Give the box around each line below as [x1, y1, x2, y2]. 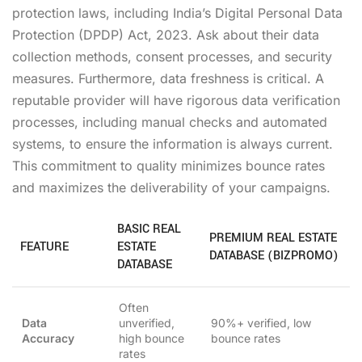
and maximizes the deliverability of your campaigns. [12, 179, 330, 196]
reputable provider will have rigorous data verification [12, 91, 340, 108]
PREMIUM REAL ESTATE [209, 229, 337, 246]
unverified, [119, 315, 175, 330]
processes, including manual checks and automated [12, 113, 327, 130]
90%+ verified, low [211, 315, 311, 330]
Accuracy [22, 330, 74, 345]
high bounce [119, 330, 184, 345]
